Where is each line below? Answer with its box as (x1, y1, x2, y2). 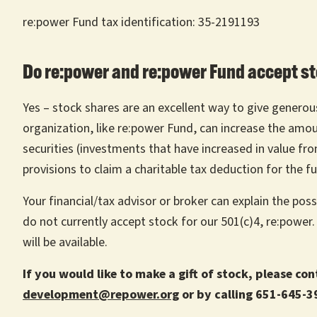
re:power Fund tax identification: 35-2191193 (23, 13, 260, 31)
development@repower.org (23, 286, 179, 304)
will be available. (23, 234, 108, 251)
